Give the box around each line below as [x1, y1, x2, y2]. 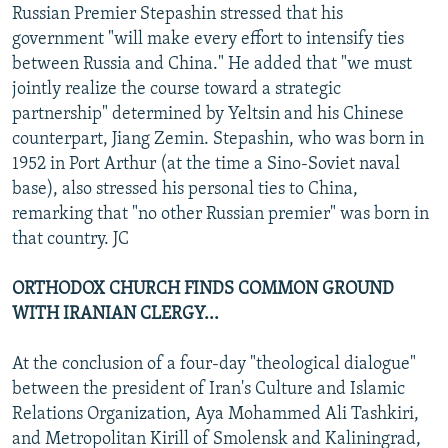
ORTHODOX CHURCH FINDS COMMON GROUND [12, 279, 394, 299]
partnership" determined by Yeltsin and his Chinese [12, 104, 404, 124]
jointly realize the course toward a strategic [12, 79, 341, 99]
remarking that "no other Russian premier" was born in [12, 204, 429, 224]
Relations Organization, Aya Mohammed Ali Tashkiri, [12, 404, 419, 424]
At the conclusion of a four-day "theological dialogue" [12, 354, 416, 374]
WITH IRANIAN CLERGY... [12, 304, 219, 324]
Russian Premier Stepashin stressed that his [12, 4, 343, 24]
